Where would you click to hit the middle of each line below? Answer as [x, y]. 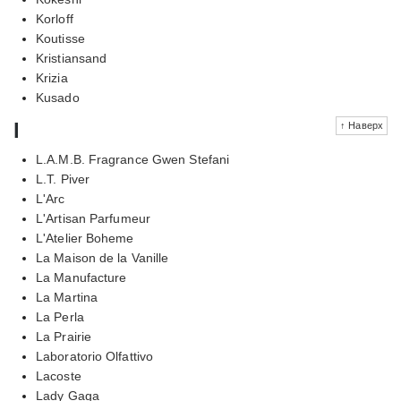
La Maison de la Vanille [102, 257]
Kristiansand [72, 58]
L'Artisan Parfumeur [93, 218]
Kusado [58, 97]
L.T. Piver [63, 179]
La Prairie [64, 336]
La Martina [67, 297]
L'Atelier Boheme [85, 238]
